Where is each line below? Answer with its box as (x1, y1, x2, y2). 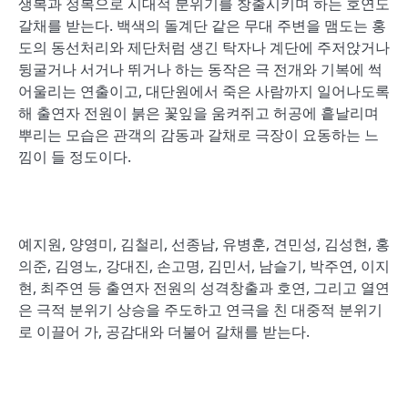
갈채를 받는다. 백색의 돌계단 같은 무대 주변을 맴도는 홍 (18, 15, 386, 36)
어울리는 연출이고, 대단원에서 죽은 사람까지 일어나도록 (18, 81, 390, 101)
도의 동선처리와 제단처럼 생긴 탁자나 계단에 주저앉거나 (18, 37, 390, 57)
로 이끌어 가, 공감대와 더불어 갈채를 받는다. (18, 321, 310, 342)
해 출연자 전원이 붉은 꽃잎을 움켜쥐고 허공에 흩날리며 (18, 103, 379, 123)
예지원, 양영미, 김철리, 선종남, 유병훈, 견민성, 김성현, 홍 (18, 234, 390, 254)
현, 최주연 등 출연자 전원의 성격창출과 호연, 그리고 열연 (18, 278, 390, 298)
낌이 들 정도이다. (18, 147, 131, 167)
